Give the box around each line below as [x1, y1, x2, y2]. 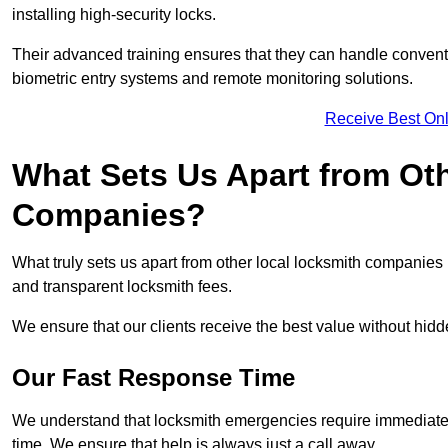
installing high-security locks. [12, 6, 220, 24]
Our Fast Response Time [12, 364, 295, 392]
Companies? [12, 197, 206, 234]
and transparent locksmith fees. [12, 278, 236, 296]
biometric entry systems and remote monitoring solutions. [12, 70, 413, 88]
